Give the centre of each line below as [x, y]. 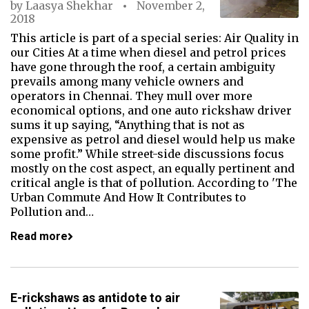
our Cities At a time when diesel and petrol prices [148, 52]
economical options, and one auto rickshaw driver [151, 110]
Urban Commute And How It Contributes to [128, 197]
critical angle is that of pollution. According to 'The [154, 183]
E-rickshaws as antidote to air [95, 298]
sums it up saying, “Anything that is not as [128, 125]
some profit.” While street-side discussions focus [147, 154]
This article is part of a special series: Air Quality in [154, 38]
